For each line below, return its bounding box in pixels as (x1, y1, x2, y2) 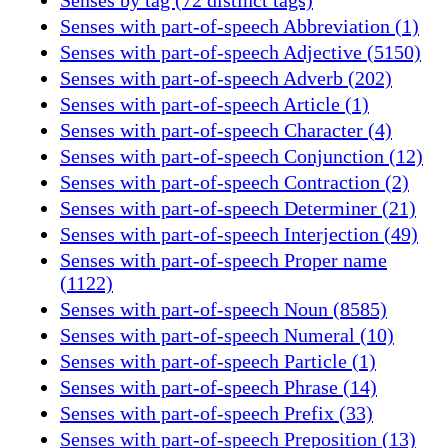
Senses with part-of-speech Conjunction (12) (60, 144, 423, 167)
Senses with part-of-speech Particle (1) (60, 349, 376, 372)
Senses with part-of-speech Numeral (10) (60, 323, 394, 346)
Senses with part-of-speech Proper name (60, 248, 387, 271)
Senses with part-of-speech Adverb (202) (60, 66, 392, 89)
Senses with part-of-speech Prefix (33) (60, 401, 373, 424)
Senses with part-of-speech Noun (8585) (60, 297, 387, 320)
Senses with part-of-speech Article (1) (60, 92, 369, 115)
